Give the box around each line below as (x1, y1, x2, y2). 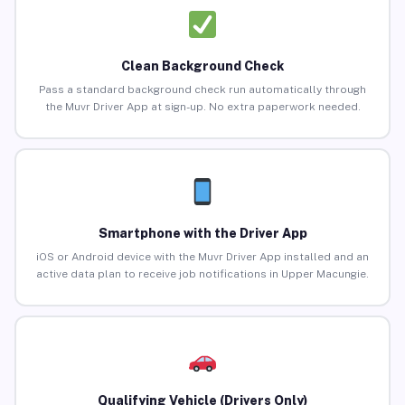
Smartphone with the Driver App (98, 226, 307, 241)
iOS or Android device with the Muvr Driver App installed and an (36, 250, 369, 264)
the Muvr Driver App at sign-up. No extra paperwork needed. (44, 100, 361, 114)
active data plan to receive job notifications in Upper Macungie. (36, 268, 369, 281)
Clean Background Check (121, 59, 284, 74)
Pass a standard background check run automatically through (39, 83, 366, 97)
